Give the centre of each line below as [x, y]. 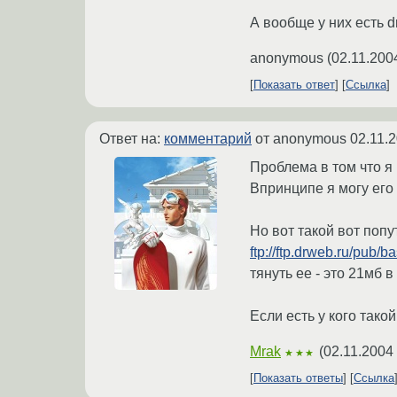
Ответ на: [132, 139]
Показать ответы [298, 378]
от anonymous [301, 139]
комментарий [208, 139]
